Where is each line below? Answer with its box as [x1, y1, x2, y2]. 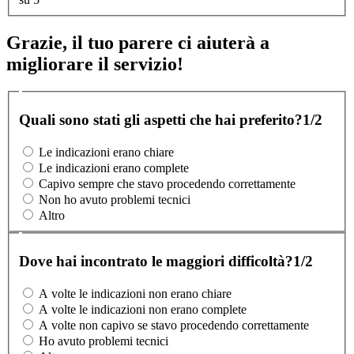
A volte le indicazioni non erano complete [39, 302, 247, 316]
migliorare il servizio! [6, 53, 183, 74]
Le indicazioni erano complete [39, 160, 189, 175]
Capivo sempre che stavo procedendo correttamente [39, 176, 296, 190]
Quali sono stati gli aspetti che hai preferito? [19, 111, 303, 129]
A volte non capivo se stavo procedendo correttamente [39, 318, 309, 332]
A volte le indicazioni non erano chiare [39, 286, 232, 300]
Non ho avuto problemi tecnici [39, 192, 190, 206]
